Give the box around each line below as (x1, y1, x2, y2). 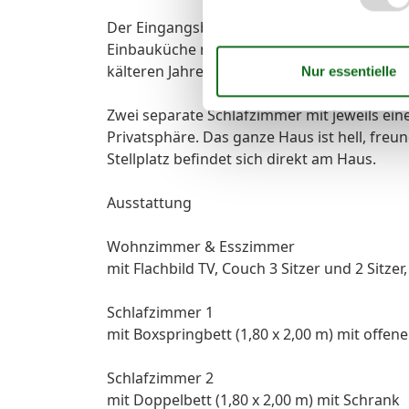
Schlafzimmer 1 (107, 301, 217, 322)
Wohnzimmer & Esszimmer (107, 236, 295, 257)
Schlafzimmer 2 (107, 367, 217, 388)
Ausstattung (107, 192, 192, 213)
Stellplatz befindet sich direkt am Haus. (107, 148, 376, 169)
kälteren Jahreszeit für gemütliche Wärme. (107, 60, 399, 81)
